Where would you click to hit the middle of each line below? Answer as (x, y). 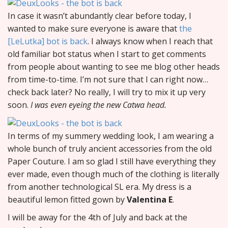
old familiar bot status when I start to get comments (107, 54)
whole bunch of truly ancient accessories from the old (110, 149)
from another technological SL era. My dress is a (99, 187)
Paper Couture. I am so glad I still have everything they (112, 162)
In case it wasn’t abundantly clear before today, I (99, 16)
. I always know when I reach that (150, 41)
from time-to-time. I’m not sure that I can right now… (108, 80)
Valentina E (150, 200)
